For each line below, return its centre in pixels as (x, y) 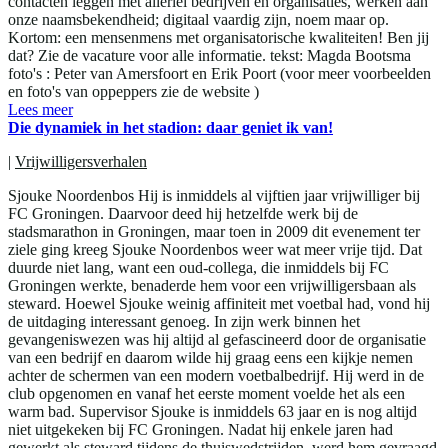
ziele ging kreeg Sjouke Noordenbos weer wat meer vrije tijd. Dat (215, 249)
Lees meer (40, 109)
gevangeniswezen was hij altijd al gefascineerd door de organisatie (217, 339)
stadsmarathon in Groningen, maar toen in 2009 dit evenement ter (214, 231)
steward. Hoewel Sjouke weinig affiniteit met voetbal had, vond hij (219, 303)
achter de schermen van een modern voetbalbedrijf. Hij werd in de (216, 375)
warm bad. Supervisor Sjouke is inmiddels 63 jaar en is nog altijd (212, 411)
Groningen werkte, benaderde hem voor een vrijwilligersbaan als (212, 285)
